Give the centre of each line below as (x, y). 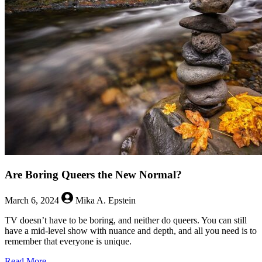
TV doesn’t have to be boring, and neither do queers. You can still (126, 220)
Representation (73, 47)
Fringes (59, 26)
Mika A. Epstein (104, 201)
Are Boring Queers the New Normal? (93, 174)
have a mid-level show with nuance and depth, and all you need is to (131, 231)
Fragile (58, 16)
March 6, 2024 (33, 201)
